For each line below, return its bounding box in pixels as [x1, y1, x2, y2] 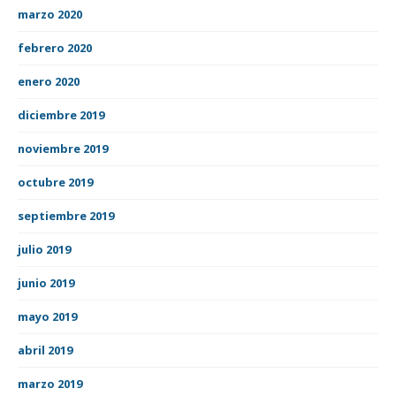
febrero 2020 [18, 39, 92, 56]
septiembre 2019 [18, 207, 114, 224]
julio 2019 [18, 240, 71, 257]
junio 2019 [18, 274, 74, 291]
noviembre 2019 [18, 140, 108, 156]
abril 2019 [18, 341, 72, 358]
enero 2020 [18, 72, 80, 89]
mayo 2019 [18, 308, 77, 324]
